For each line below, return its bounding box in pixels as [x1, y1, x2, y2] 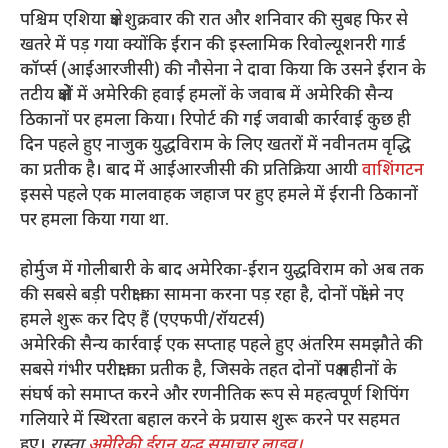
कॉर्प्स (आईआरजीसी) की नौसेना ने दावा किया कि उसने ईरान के [20, 59, 426, 82]
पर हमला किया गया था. [20, 209, 169, 232]
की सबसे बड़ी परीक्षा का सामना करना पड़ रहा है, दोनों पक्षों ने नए [20, 285, 404, 308]
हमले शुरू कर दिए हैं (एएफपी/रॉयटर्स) [20, 310, 265, 333]
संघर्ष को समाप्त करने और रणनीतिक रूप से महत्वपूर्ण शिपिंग [20, 385, 409, 408]
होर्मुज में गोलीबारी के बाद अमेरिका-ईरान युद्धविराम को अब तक [20, 260, 424, 283]
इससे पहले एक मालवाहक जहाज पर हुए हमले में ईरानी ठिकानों [20, 184, 418, 207]
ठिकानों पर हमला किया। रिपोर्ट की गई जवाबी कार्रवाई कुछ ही [20, 109, 411, 132]
